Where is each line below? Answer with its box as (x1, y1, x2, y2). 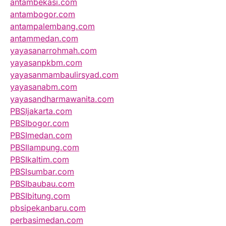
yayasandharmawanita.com (10, 94, 114, 104)
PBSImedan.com (10, 130, 72, 141)
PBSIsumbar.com (10, 166, 74, 177)
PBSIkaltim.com (10, 154, 69, 165)
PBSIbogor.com (10, 118, 69, 129)
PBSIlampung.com (10, 142, 79, 153)
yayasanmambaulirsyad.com (10, 70, 119, 80)
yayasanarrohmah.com (10, 45, 97, 56)
